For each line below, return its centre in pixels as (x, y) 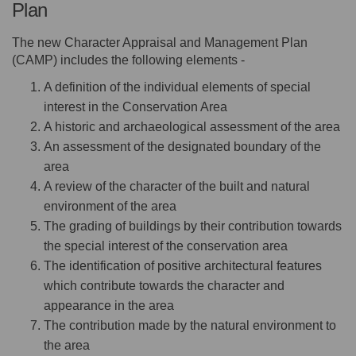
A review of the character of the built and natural (177, 187)
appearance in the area (109, 306)
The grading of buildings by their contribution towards (193, 226)
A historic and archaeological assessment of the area (192, 127)
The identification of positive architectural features (183, 266)
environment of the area (110, 207)
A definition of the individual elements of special (177, 87)
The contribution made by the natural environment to (190, 326)
